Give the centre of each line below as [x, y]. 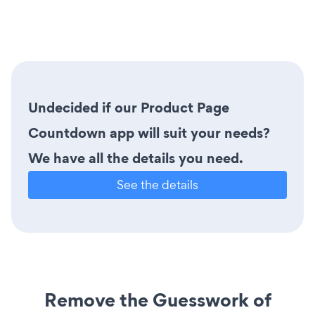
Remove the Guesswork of [157, 300]
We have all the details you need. [136, 158]
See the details [157, 184]
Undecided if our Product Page [129, 107]
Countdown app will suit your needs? [149, 133]
